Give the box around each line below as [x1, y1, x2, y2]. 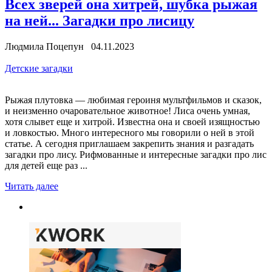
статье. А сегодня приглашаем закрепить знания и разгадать [5, 138, 254, 149]
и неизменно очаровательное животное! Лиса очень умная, [5, 105, 250, 116]
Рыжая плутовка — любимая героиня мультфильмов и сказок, [5, 94, 262, 105]
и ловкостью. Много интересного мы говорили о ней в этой [5, 127, 254, 138]
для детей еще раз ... [5, 160, 87, 171]
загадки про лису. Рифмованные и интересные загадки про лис [5, 149, 267, 160]
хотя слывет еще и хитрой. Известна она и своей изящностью [5, 116, 260, 127]
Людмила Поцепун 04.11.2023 [5, 41, 134, 52]
